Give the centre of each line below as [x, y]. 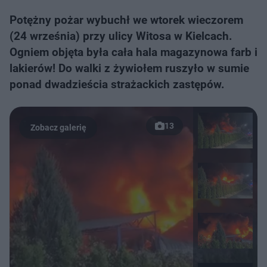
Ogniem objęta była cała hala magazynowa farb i [133, 52]
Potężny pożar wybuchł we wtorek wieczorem [126, 20]
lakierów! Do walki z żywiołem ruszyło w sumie [129, 68]
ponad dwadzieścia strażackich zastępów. [117, 84]
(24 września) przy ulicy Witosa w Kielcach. [121, 36]
